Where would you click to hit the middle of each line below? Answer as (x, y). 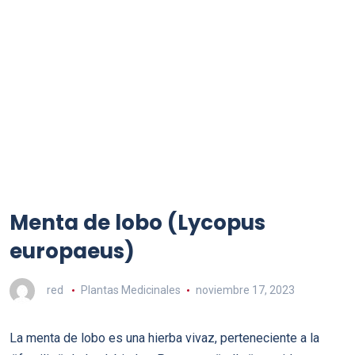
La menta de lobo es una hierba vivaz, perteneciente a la (164, 338)
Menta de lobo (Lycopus (137, 223)
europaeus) (72, 251)
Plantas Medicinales (130, 290)
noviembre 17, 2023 (245, 290)
